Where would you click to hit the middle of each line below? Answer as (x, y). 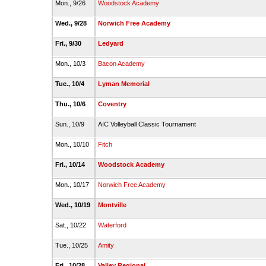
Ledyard (110, 43)
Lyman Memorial (123, 84)
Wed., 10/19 (73, 205)
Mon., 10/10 (73, 144)
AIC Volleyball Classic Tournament (148, 124)
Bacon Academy (121, 64)
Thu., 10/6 (71, 104)
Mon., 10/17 (73, 185)
